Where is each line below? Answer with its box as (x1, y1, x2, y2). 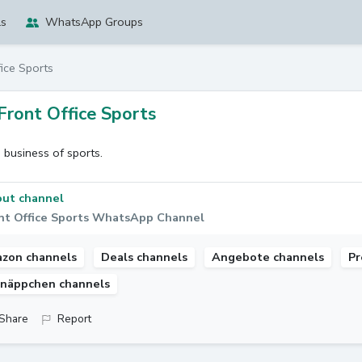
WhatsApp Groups (45, 14, 144, 30)
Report (57, 311, 91, 326)
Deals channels (101, 249, 187, 265)
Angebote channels (212, 249, 324, 265)
